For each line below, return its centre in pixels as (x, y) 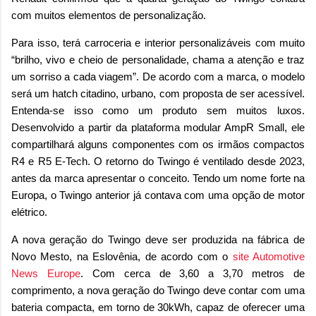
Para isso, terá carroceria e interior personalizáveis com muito (158, 43)
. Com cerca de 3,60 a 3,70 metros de (193, 274)
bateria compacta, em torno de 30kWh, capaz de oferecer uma (158, 308)
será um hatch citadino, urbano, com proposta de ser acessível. (158, 94)
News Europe (46, 274)
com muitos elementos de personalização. (109, 16)
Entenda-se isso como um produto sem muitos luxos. (158, 111)
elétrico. (29, 212)
